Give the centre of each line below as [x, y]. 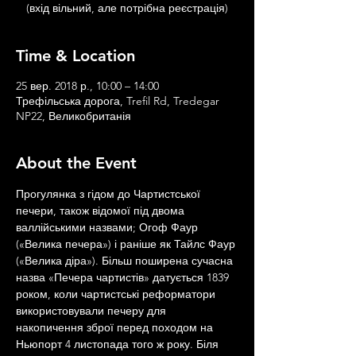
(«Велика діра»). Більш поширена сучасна [126, 261]
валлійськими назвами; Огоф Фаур [108, 227]
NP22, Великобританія [74, 116]
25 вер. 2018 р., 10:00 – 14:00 [87, 86]
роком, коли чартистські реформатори [117, 294]
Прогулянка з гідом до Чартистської [110, 194]
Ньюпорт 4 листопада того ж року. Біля [119, 344]
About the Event [76, 163]
